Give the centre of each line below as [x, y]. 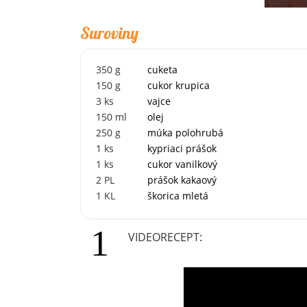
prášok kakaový [182, 180]
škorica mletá [178, 195]
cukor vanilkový [182, 164]
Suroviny [109, 33]
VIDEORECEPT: [165, 237]
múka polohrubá [185, 132]
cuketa [162, 69]
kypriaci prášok [182, 148]
